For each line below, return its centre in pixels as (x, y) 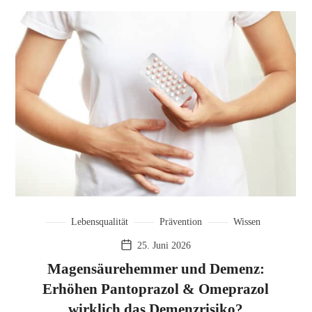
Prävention (180, 221)
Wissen (247, 221)
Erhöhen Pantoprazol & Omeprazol (156, 289)
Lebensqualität (99, 221)
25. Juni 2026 (164, 245)
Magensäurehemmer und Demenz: (156, 269)
